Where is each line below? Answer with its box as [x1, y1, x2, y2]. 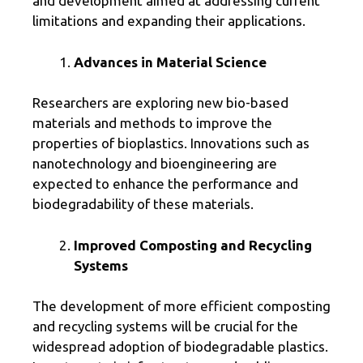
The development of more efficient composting [32, 298, 331, 314]
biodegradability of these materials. [32, 196, 254, 212]
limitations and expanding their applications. [32, 13, 305, 29]
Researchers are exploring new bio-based [32, 95, 288, 111]
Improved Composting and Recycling [74, 237, 312, 253]
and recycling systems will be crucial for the [32, 318, 298, 335]
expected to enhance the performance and [32, 176, 298, 192]
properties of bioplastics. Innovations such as [32, 135, 310, 152]
